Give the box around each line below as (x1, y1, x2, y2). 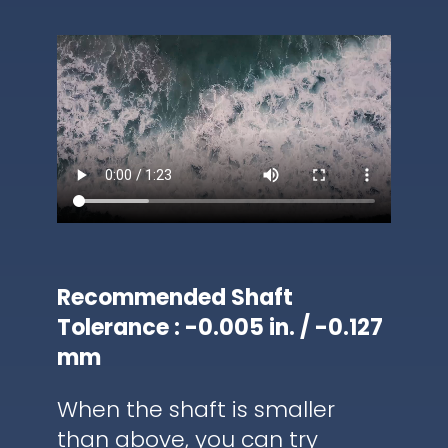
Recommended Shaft (56, 281, 293, 313)
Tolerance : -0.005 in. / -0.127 (56, 311, 383, 343)
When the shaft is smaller (56, 393, 335, 425)
